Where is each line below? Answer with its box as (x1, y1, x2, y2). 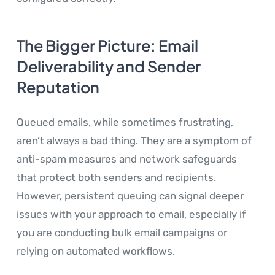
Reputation (17, 77, 99, 98)
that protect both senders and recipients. (17, 171, 216, 184)
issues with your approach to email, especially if (17, 208, 246, 221)
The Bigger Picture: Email (17, 36, 198, 56)
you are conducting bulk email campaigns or (17, 227, 227, 239)
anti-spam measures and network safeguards (17, 153, 237, 166)
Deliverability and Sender (17, 56, 201, 77)
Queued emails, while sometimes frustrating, (17, 116, 233, 129)
